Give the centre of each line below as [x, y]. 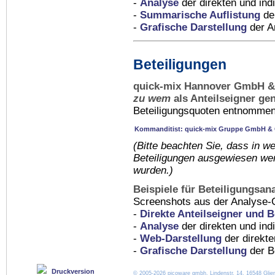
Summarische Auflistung [200, 15]
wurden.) [153, 171]
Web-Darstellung [181, 238]
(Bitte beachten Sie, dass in [198, 146]
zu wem [152, 99]
